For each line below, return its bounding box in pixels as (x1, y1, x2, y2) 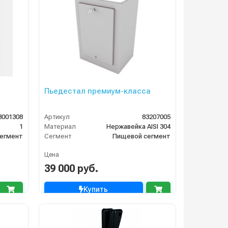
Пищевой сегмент (112, 132, 170, 140)
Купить (83, 185, 108, 194)
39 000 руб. (44, 162, 98, 175)
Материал (44, 123, 76, 131)
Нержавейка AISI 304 (106, 123, 170, 131)
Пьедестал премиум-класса (44, 87, 151, 96)
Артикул (44, 113, 70, 121)
